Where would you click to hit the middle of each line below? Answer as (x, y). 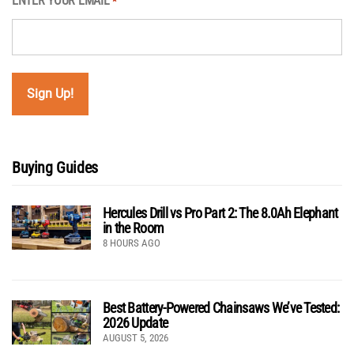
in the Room (134, 228)
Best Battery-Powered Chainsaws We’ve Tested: (221, 307)
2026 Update (136, 322)
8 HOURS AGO (132, 243)
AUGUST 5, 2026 (136, 337)
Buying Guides (55, 167)
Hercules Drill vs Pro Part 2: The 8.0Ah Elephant (220, 213)
